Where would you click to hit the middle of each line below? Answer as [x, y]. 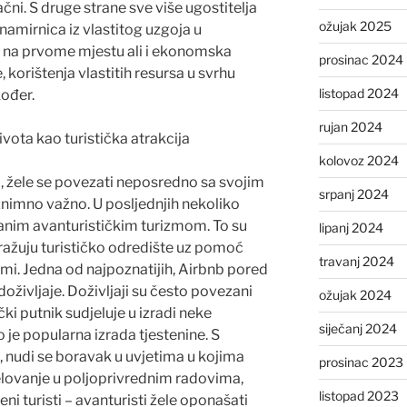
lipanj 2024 [351, 227]
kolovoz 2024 [358, 160]
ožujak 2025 [355, 25]
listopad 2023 [358, 395]
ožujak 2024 [355, 294]
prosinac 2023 [361, 362]
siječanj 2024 [357, 328]
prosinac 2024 [361, 59]
